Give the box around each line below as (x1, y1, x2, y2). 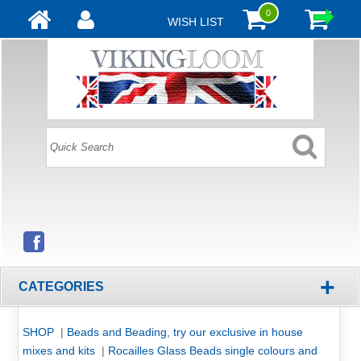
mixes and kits (22, 344, 98, 358)
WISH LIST (167, 15, 224, 28)
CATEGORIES (19, 280, 105, 294)
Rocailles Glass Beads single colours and (107, 344, 317, 358)
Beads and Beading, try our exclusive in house (66, 326, 303, 339)
